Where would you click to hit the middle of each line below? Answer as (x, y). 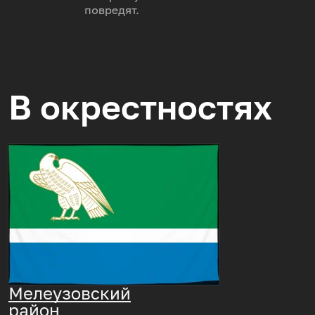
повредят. (111, 10)
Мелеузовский (70, 292)
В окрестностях (140, 107)
